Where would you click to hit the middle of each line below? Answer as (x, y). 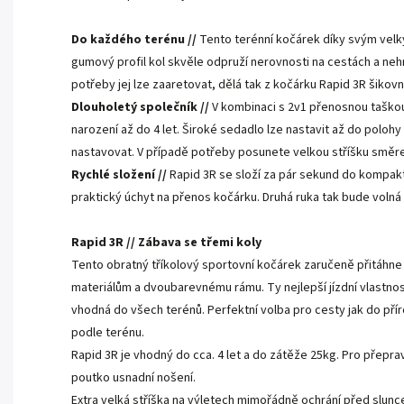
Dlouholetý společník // (140, 108)
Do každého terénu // (134, 40)
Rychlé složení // (119, 175)
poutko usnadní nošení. (133, 378)
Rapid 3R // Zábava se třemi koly (166, 243)
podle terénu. (108, 333)
